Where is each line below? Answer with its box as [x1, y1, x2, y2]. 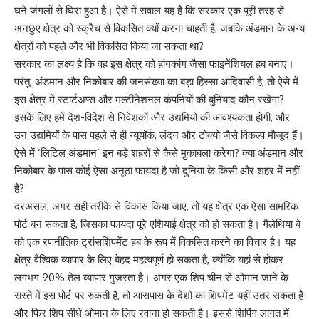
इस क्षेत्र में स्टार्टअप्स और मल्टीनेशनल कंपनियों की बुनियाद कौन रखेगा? [14, 92, 284, 106]
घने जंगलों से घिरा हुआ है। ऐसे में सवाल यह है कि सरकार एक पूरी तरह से [14, 3, 284, 17]
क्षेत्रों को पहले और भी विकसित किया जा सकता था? [14, 38, 204, 53]
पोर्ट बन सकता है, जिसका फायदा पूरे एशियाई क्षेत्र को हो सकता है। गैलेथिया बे [14, 216, 300, 231]
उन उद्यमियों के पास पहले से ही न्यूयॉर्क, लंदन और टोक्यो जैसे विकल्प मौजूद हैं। [14, 127, 304, 142]
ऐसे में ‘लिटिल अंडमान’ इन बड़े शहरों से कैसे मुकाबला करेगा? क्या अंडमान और [14, 145, 303, 159]
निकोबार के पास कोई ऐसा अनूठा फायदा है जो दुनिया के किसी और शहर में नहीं [14, 163, 299, 177]
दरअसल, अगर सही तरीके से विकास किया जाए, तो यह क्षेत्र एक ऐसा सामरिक [14, 199, 298, 213]
